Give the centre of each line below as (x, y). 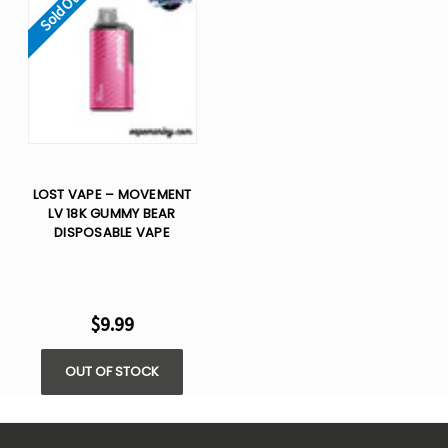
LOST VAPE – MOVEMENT (112, 195)
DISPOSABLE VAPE (112, 233)
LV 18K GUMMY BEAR (112, 214)
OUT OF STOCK (112, 372)
